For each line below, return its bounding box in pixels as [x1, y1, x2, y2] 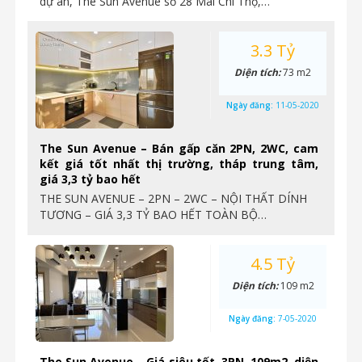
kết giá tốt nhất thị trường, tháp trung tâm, [40, 156, 318, 171]
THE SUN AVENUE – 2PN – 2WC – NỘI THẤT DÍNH [40, 191, 307, 206]
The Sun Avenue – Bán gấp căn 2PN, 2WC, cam [40, 141, 318, 156]
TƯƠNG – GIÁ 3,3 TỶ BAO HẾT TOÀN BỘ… [40, 207, 267, 222]
